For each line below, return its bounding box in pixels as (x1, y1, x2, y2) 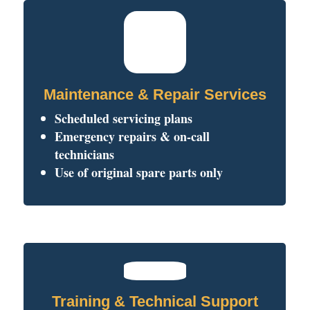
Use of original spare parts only (55, 163, 224, 181)
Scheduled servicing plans (55, 109, 193, 127)
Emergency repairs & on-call (55, 127, 210, 145)
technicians (55, 145, 115, 163)
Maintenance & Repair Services (43, 85, 266, 103)
